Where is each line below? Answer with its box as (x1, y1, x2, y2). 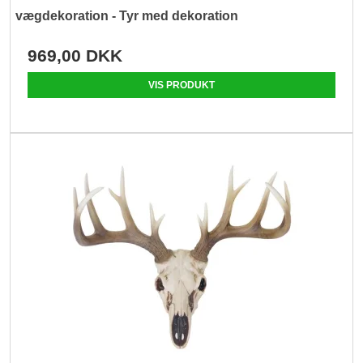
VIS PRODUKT (148, 79, 215, 91)
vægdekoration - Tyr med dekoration (15, 8, 239, 23)
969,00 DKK (28, 45, 123, 65)
